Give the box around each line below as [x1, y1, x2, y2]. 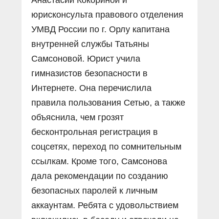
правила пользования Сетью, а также [31, 98, 185, 108]
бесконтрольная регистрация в [31, 127, 158, 137]
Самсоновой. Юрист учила [31, 54, 140, 64]
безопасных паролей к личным [31, 186, 157, 196]
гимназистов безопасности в [31, 68, 148, 79]
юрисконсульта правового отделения [31, 10, 183, 20]
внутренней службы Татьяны [31, 39, 149, 49]
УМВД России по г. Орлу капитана [31, 24, 170, 35]
